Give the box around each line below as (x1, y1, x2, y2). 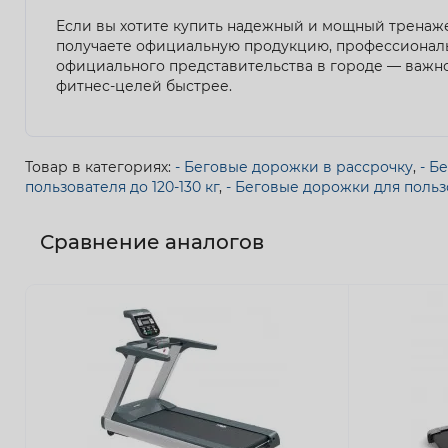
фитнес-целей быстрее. (56, 76, 232, 95)
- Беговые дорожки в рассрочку (175, 157, 413, 176)
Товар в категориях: (25, 157, 175, 176)
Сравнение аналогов (40, 229, 264, 254)
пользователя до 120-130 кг (25, 177, 219, 196)
